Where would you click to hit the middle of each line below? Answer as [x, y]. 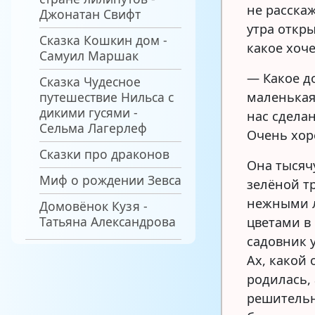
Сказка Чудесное [90, 81]
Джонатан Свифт [90, 14]
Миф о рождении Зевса [110, 180]
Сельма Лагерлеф [93, 128]
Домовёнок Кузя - [94, 206]
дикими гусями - [89, 112]
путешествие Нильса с [107, 97]
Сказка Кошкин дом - [103, 40]
